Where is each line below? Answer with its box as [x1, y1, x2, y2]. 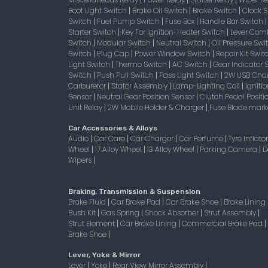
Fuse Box [165, 16, 196, 26]
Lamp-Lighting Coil [173, 81, 242, 91]
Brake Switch [193, 5, 239, 16]
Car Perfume [179, 133, 225, 144]
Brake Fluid [68, 197, 108, 207]
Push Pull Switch [97, 70, 156, 80]
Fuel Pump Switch [97, 16, 162, 26]
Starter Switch [68, 27, 118, 37]
